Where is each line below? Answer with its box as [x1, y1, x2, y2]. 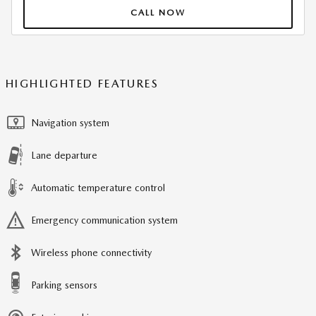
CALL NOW [130, 6, 186, 18]
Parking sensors [31, 279, 97, 291]
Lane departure [31, 149, 97, 161]
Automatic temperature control [31, 181, 165, 193]
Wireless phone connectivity [31, 246, 152, 258]
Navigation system [31, 116, 109, 128]
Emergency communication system [31, 214, 178, 226]
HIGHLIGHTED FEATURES [6, 76, 159, 90]
